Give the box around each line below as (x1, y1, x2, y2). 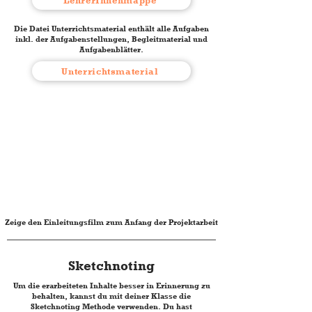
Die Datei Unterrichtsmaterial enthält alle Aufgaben (14, 24, 209, 33)
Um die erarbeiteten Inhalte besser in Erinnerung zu (13, 281, 210, 290)
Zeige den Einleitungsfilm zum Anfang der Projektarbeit (5, 217, 218, 227)
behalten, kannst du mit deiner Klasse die (32, 291, 191, 301)
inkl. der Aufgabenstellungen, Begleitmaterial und (15, 34, 208, 44)
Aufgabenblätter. (79, 45, 143, 54)
